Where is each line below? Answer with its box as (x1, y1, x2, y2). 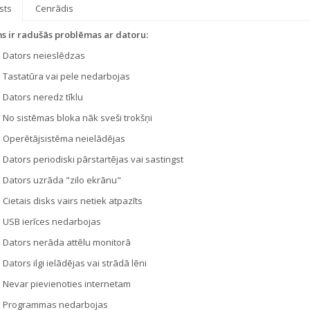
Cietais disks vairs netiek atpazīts (2, 194, 143, 207)
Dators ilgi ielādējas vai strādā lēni (2, 256, 147, 269)
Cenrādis (35, 1, 73, 15)
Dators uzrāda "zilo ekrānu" (2, 173, 121, 186)
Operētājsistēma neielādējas (2, 131, 125, 145)
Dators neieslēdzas (2, 48, 85, 62)
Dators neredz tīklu (2, 90, 83, 103)
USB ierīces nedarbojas (2, 215, 101, 228)
